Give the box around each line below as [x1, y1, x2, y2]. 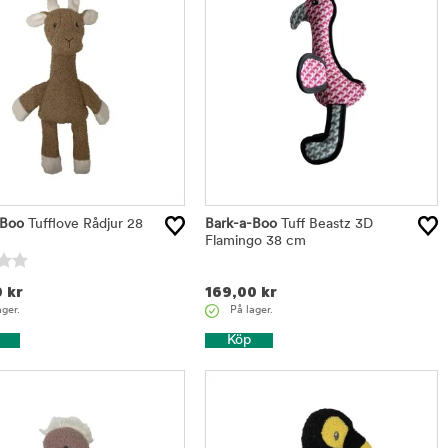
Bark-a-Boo [204, 216, 277, 232]
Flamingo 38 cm [204, 233, 306, 249]
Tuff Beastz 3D [276, 216, 373, 232]
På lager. [229, 304, 273, 316]
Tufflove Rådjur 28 [23, 216, 143, 232]
